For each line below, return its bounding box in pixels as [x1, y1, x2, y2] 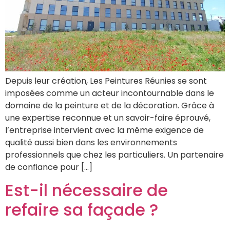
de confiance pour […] [5, 161, 92, 173]
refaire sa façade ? [5, 198, 158, 222]
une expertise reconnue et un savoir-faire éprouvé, [5, 111, 210, 124]
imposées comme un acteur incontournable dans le [5, 87, 214, 99]
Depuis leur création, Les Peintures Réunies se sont [5, 74, 207, 87]
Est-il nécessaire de [5, 179, 168, 202]
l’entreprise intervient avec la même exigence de [5, 124, 204, 136]
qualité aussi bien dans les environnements [5, 136, 177, 148]
